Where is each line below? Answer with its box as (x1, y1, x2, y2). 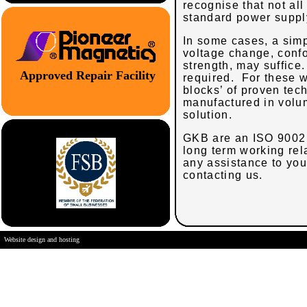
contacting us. (183, 169, 263, 181)
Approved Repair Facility (16, 69, 156, 82)
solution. (183, 109, 232, 121)
